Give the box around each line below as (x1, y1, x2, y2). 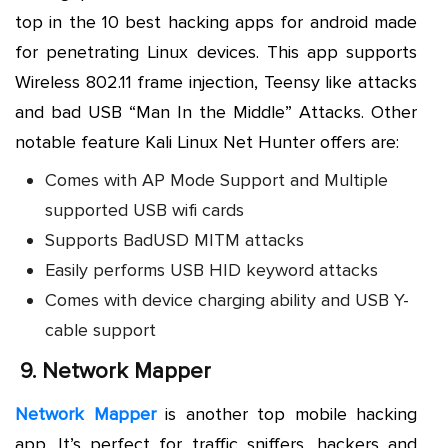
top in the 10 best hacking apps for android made (15, 10, 417, 33)
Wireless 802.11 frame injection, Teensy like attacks (15, 70, 417, 93)
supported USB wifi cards (45, 198, 244, 221)
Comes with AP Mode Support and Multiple (45, 168, 388, 191)
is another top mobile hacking (155, 402, 417, 425)
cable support (45, 318, 156, 341)
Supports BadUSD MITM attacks (45, 228, 304, 251)
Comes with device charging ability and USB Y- (45, 288, 409, 311)
